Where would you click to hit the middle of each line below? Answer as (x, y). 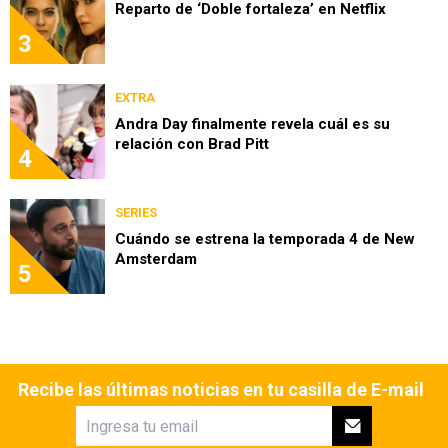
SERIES (136, 213)
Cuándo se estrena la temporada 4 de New (265, 239)
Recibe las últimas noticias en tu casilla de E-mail (221, 390)
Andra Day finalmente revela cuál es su (252, 124)
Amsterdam (156, 259)
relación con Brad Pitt (192, 144)
